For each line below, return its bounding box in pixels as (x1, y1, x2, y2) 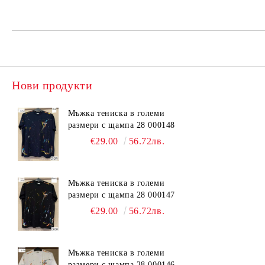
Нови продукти (12, 79, 93, 92)
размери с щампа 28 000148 (67, 121, 175, 130)
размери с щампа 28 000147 (67, 190, 175, 199)
